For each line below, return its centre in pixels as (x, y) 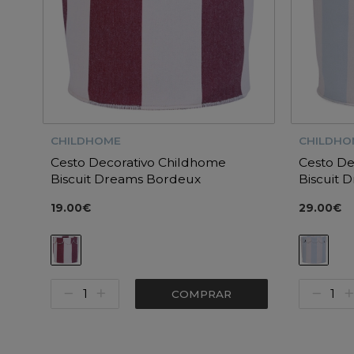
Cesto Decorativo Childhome (138, 163)
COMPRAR (201, 294)
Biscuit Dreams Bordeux (125, 179)
